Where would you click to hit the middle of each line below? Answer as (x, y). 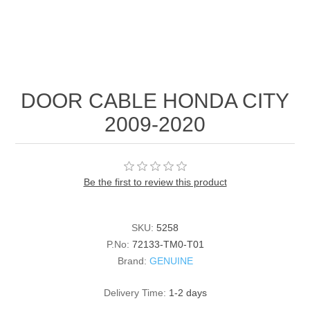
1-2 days (188, 292)
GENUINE (171, 261)
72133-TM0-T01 (168, 244)
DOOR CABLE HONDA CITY (155, 100)
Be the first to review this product (155, 182)
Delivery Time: (135, 292)
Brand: (132, 261)
